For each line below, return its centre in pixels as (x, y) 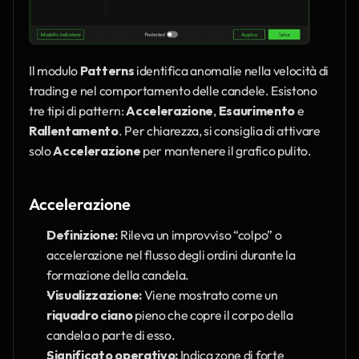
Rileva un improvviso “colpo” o (200, 235)
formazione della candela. (118, 275)
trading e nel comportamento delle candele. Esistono (173, 91)
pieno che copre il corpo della (213, 315)
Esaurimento (256, 111)
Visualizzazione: (94, 295)
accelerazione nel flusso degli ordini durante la (171, 255)
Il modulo (54, 71)
